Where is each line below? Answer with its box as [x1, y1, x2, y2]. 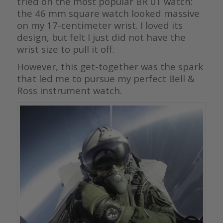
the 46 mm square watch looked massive [16, 6, 200, 19]
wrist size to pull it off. [16, 42, 114, 55]
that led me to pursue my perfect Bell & [16, 72, 195, 85]
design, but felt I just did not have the [16, 30, 186, 43]
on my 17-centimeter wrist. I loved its [16, 18, 183, 31]
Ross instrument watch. [16, 84, 122, 97]
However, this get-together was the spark [16, 60, 203, 73]
